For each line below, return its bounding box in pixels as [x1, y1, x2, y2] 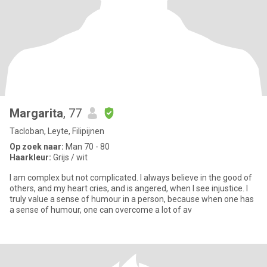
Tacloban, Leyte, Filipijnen [10, 126, 104, 136]
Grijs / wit [51, 153, 88, 162]
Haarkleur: [10, 153, 51, 162]
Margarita [10, 106, 63, 120]
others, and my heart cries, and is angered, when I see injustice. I [10, 184, 246, 193]
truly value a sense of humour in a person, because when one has [10, 194, 254, 204]
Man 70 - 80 [64, 142, 110, 151]
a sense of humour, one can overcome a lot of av [10, 205, 192, 215]
